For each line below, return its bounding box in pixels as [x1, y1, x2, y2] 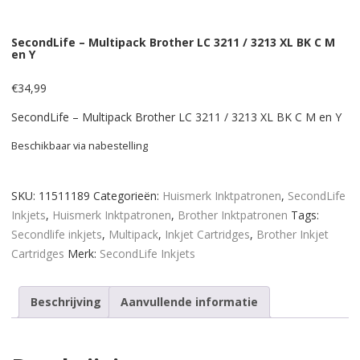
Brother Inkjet [256, 226, 329, 242]
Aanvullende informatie [121, 293, 258, 309]
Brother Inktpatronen [178, 207, 288, 223]
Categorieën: [93, 187, 162, 203]
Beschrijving [31, 293, 101, 309]
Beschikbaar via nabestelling [11, 137, 148, 153]
